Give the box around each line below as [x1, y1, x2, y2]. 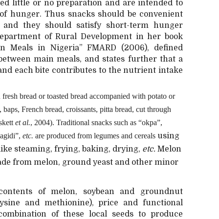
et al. [15, 118, 30, 127]
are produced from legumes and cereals [33, 131, 157, 140]
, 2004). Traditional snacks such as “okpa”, [30, 118, 162, 127]
